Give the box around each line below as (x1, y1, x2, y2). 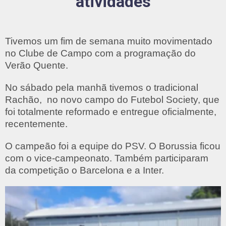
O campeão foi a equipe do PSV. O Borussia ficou (5, 140, 220, 151)
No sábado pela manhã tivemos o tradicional (5, 82, 198, 93)
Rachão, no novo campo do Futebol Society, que (5, 94, 219, 105)
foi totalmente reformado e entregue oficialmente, (5, 106, 216, 117)
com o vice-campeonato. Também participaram (5, 152, 208, 163)
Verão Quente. (5, 60, 68, 71)
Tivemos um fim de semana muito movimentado (5, 35, 212, 46)
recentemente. (5, 118, 68, 129)
